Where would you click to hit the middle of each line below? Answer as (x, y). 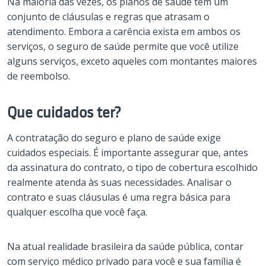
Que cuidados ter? (64, 112)
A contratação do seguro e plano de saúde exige (114, 137)
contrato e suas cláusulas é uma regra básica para (119, 197)
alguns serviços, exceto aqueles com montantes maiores (132, 61)
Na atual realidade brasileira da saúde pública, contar (125, 246)
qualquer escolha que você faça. (77, 212)
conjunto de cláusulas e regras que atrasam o (108, 16)
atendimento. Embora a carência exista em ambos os (124, 31)
